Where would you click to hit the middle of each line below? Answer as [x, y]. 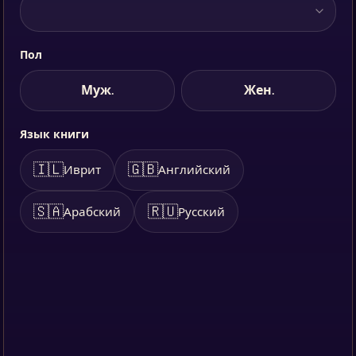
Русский [201, 212]
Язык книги [54, 135]
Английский [194, 170]
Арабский [92, 212]
